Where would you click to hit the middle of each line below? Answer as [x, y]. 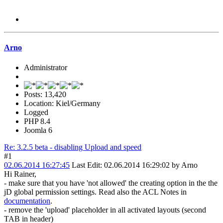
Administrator [46, 67]
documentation [27, 201]
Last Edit [86, 165]
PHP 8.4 [37, 121]
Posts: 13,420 [45, 94]
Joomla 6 [38, 130]
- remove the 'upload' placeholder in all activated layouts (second [105, 210]
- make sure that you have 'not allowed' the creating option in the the [111, 183]
